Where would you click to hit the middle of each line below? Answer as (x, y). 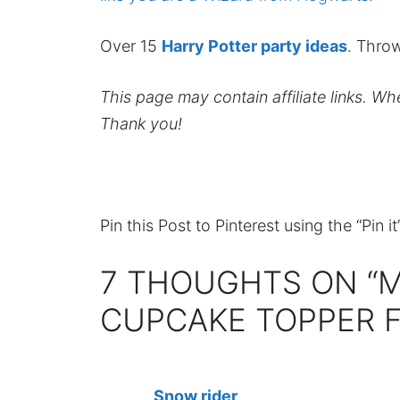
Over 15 (131, 46)
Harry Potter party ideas (254, 46)
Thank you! (141, 124)
